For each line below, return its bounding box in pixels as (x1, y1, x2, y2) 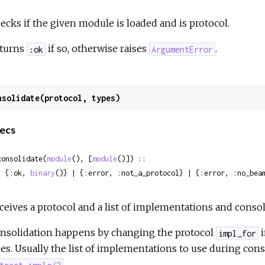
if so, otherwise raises (46, 43, 150, 55)
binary (30, 169, 55, 178)
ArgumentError (151, 44, 214, 54)
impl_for (218, 228, 256, 238)
